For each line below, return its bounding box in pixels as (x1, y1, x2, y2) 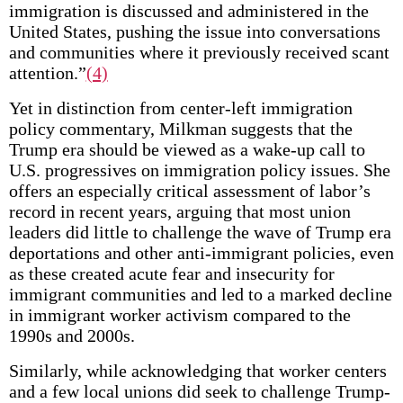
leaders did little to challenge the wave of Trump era (8, 222, 391, 242)
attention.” (8, 63, 86, 83)
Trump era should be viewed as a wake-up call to (8, 139, 365, 159)
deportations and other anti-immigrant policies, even (8, 243, 394, 263)
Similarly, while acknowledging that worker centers (8, 361, 387, 381)
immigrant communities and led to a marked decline (8, 284, 392, 304)
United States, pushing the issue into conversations (8, 22, 381, 41)
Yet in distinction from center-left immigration (8, 98, 353, 118)
